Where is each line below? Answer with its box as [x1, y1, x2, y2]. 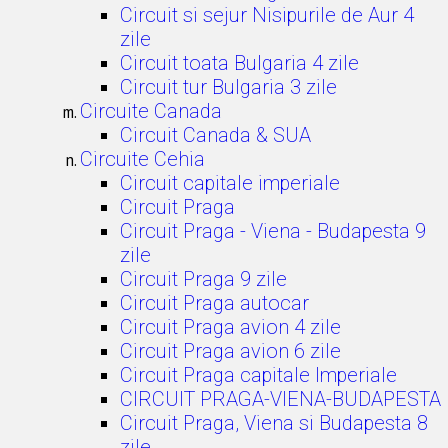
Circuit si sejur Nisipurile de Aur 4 [120, 3, 414, 27]
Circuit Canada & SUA [120, 123, 311, 147]
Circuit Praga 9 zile [120, 267, 287, 291]
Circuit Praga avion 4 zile [120, 315, 341, 339]
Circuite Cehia [80, 147, 205, 171]
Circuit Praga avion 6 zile [120, 339, 341, 363]
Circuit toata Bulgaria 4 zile [120, 51, 359, 75]
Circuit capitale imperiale [120, 171, 340, 195]
